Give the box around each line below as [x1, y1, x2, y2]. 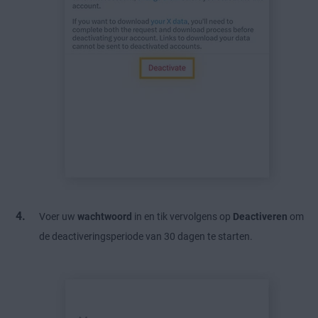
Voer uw [39, 211, 77, 223]
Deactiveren [233, 211, 287, 223]
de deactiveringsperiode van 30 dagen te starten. [39, 231, 253, 243]
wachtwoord [77, 211, 132, 223]
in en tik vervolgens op [132, 211, 233, 223]
